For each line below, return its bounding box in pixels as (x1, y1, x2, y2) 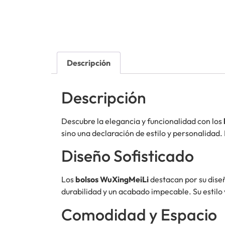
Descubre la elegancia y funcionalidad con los (61, 116, 223, 126)
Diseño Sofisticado (61, 146, 194, 166)
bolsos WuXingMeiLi (75, 174, 149, 185)
